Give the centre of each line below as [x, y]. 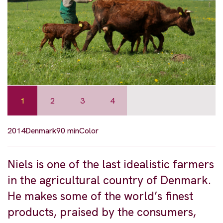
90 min [68, 131]
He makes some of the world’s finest [100, 196]
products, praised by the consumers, [102, 212]
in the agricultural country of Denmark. [109, 180]
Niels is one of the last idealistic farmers [111, 165]
